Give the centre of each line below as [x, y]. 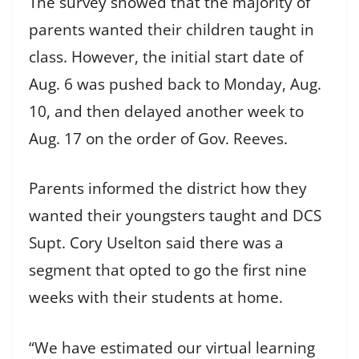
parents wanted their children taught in [171, 29]
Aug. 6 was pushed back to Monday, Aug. [175, 84]
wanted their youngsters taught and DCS [175, 216]
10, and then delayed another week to [166, 111]
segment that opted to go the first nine [168, 270]
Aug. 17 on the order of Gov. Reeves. [162, 138]
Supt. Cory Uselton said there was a [156, 243]
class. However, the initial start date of [166, 56]
